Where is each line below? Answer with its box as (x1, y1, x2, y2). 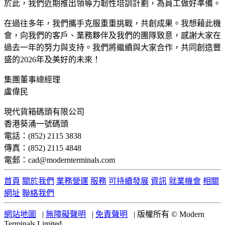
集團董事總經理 (4, 75, 60, 84)
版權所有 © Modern (135, 209, 204, 218)
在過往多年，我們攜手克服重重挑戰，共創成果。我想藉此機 (4, 19, 221, 28)
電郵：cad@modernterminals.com (4, 155, 115, 164)
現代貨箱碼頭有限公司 (4, 107, 84, 116)
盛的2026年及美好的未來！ (4, 55, 100, 64)
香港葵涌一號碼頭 (4, 119, 68, 128)
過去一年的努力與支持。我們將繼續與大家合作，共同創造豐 (4, 43, 221, 52)
